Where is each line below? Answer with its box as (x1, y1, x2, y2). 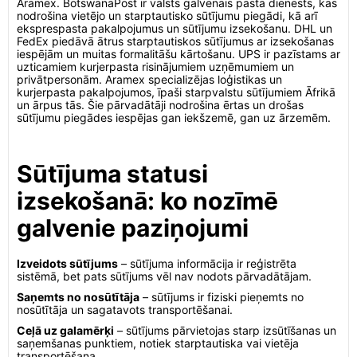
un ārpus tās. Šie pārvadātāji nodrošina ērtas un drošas (17, 98, 304, 112)
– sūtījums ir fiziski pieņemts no (139, 290, 304, 304)
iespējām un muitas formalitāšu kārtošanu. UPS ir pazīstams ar (17, 47, 340, 61)
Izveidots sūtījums (17, 257, 118, 270)
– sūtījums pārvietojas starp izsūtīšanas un (114, 324, 336, 337)
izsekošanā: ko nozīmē (17, 186, 278, 215)
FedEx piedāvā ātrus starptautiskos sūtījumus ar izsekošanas (17, 34, 334, 48)
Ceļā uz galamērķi (17, 324, 114, 337)
